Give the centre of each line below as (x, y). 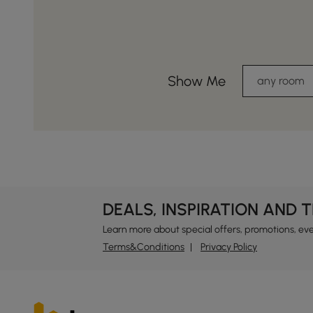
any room (281, 81)
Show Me (196, 81)
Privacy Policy (229, 247)
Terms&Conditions (144, 247)
